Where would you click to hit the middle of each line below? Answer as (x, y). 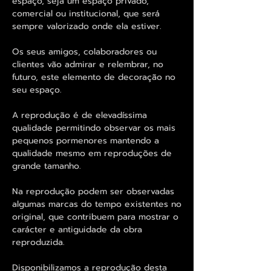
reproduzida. (38, 242)
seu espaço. (37, 90)
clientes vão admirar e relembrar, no (88, 64)
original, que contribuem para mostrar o (95, 217)
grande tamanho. (47, 166)
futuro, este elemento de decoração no (94, 77)
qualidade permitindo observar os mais (94, 128)
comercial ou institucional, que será (86, 13)
